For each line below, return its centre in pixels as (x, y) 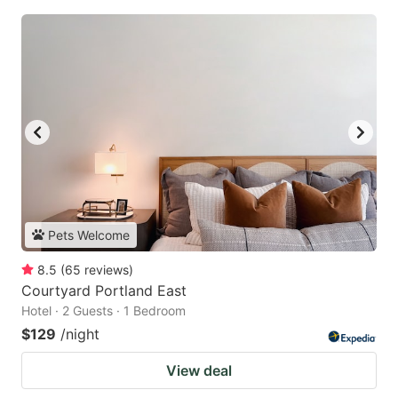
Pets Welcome (89, 235)
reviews (107, 269)
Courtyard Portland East (104, 290)
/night (80, 334)
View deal (199, 370)
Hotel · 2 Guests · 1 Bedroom (103, 310)
